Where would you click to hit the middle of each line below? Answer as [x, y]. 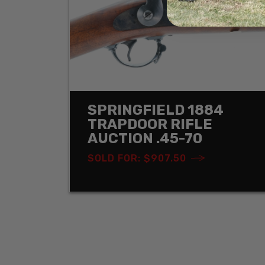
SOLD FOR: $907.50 [137, 158]
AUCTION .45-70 [145, 138]
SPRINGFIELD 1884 [156, 110]
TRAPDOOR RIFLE [150, 124]
